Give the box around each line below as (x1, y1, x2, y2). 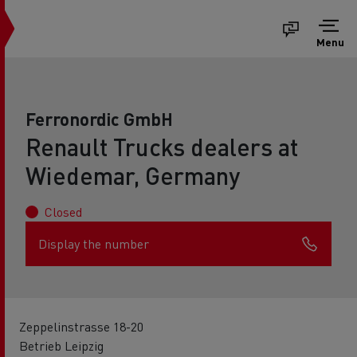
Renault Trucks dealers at (25, 131, 298, 162)
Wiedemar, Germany (25, 160, 240, 190)
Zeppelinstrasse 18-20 (19, 318, 143, 335)
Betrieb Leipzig (19, 337, 104, 354)
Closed (45, 203, 82, 220)
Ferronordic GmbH (25, 108, 173, 130)
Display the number (38, 235, 149, 252)
